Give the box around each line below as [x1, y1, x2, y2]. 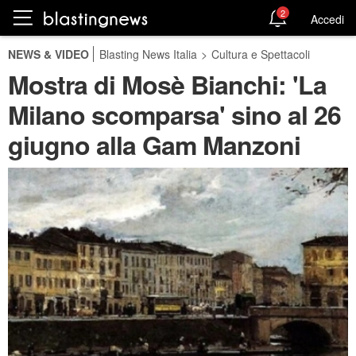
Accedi [311, 10, 344, 27]
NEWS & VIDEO [8, 46, 89, 62]
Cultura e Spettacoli [211, 46, 310, 62]
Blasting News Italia [99, 46, 197, 62]
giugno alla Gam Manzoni [8, 126, 300, 163]
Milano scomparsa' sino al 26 [8, 96, 341, 133]
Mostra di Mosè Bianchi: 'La [8, 66, 327, 103]
